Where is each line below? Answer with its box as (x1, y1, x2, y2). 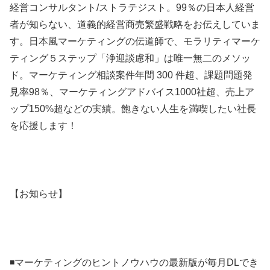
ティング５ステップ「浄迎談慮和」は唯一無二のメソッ (10, 52, 251, 63)
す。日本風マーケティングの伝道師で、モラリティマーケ (10, 36, 260, 46)
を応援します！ (10, 120, 77, 131)
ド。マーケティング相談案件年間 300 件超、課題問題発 (10, 69, 253, 80)
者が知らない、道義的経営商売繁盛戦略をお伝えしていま (10, 19, 260, 30)
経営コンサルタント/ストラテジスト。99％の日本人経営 (10, 2, 254, 13)
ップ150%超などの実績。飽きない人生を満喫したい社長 (10, 103, 256, 114)
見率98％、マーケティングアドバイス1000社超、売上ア (10, 86, 254, 97)
